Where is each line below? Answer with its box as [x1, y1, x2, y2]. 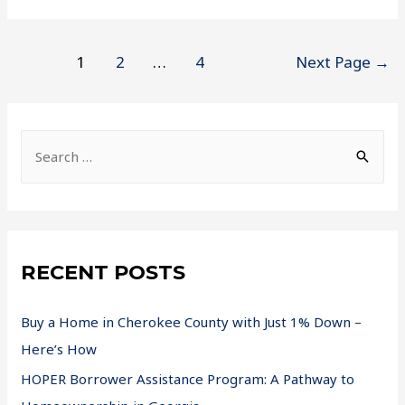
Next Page [296, 52, 375, 73]
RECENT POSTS [21, 259, 186, 286]
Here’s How [21, 339, 98, 358]
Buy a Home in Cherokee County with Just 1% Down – [21, 312, 363, 331]
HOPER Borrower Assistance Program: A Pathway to [21, 370, 355, 389]
